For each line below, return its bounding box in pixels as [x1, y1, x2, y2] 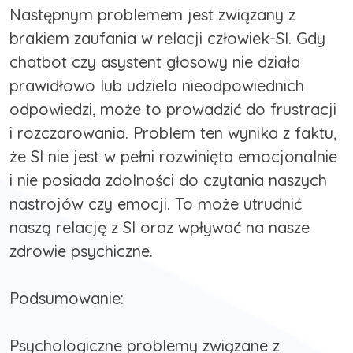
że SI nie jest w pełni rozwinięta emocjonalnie [9, 147, 337, 167]
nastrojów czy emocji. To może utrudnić [9, 194, 302, 214]
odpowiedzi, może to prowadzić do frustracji [9, 99, 336, 120]
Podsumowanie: [9, 288, 124, 309]
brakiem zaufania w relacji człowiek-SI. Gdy [9, 28, 325, 49]
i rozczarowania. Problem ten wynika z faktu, [9, 123, 336, 143]
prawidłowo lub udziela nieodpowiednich [9, 76, 304, 96]
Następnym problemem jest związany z [9, 5, 295, 25]
